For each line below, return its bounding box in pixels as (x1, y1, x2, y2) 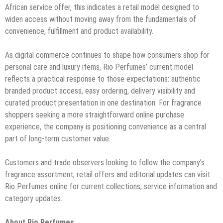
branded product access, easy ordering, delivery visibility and (5, 86, 195, 96)
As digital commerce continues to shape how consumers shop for (5, 50, 210, 60)
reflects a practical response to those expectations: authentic (5, 74, 201, 84)
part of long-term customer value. (5, 133, 111, 143)
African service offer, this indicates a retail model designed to (5, 2, 199, 12)
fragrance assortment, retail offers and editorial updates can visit (5, 169, 210, 179)
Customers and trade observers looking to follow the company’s (5, 157, 205, 167)
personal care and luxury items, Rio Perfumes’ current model (5, 62, 193, 72)
